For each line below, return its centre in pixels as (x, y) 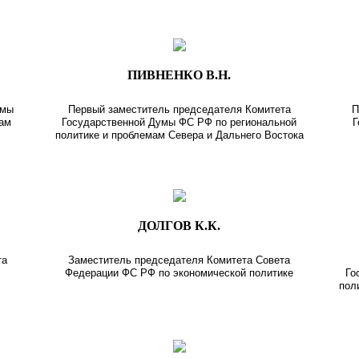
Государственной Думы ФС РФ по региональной (179, 122)
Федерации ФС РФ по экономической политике (179, 272)
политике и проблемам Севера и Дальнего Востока (179, 135)
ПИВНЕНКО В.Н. (179, 75)
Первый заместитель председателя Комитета (179, 109)
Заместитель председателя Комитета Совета (179, 260)
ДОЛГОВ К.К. (179, 225)
